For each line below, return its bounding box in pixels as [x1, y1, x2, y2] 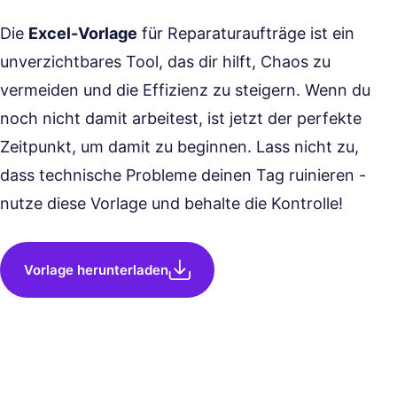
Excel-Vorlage [28, 24, 137, 43]
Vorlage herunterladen [24, 261, 168, 278]
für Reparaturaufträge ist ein [137, 24, 354, 43]
